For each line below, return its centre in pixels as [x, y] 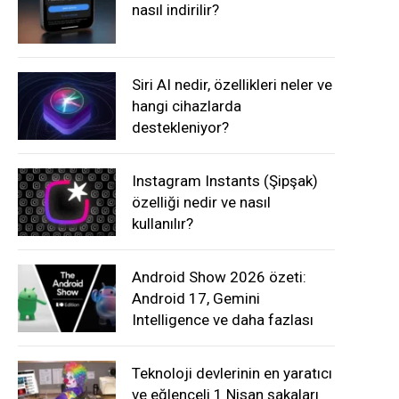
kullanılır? [163, 224]
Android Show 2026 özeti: [219, 277]
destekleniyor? [180, 127]
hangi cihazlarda [187, 106]
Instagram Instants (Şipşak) [225, 181]
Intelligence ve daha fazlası [223, 320]
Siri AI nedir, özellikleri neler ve [232, 85]
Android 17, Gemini [196, 298]
